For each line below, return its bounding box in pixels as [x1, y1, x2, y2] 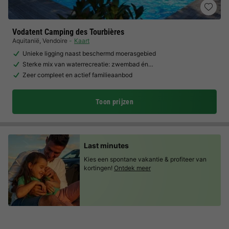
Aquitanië [12, 37, 39, 44]
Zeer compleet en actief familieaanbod [22, 71, 132, 79]
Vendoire [42, 37, 67, 44]
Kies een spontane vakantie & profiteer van [84, 155, 207, 163]
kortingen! [84, 164, 112, 172]
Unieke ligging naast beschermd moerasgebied [22, 50, 156, 57]
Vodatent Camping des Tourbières [12, 27, 124, 37]
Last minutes [84, 141, 129, 150]
